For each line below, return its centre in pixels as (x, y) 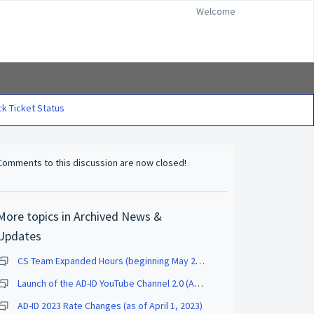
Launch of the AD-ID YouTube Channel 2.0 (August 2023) (199, 283)
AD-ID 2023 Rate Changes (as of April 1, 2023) (110, 306)
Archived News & (118, 216)
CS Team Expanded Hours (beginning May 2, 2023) (200, 261)
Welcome (216, 11)
